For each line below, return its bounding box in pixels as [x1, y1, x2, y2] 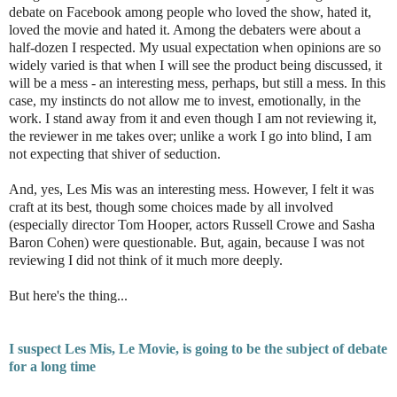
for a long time [9, 359, 96, 375]
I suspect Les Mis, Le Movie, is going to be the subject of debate [9, 341, 387, 357]
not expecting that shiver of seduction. [9, 146, 224, 162]
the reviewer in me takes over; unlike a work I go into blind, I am [9, 128, 371, 144]
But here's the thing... [9, 288, 128, 304]
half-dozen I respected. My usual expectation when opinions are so [9, 40, 381, 56]
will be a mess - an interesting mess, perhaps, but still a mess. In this [9, 75, 385, 91]
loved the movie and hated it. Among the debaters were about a [9, 22, 361, 38]
